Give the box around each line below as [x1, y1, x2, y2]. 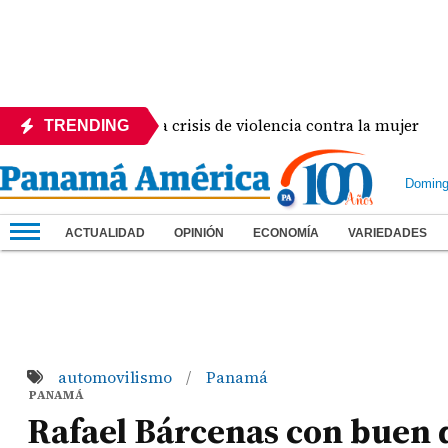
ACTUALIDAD [65, 226, 145, 240]
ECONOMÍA [253, 226, 319, 240]
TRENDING [44, 117, 129, 134]
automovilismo [57, 366, 176, 388]
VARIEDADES [348, 226, 427, 240]
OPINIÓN [174, 226, 224, 240]
